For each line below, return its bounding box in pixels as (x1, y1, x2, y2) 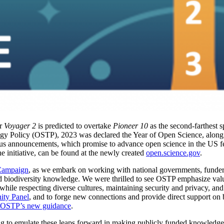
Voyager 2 (4, 121, 36, 130)
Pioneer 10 (113, 121, 148, 130)
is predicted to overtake (36, 121, 113, 130)
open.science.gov (146, 148, 200, 157)
